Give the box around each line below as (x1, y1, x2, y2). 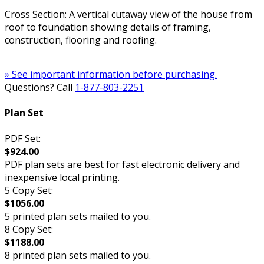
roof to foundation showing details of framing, (5, 21, 211, 34)
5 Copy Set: (5, 183, 53, 197)
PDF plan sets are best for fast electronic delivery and (5, 157, 240, 171)
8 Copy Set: (5, 222, 53, 236)
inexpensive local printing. (5, 170, 120, 184)
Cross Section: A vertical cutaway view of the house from (5, 8, 252, 21)
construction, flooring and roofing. (5, 34, 157, 47)
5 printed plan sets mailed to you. (5, 209, 151, 223)
